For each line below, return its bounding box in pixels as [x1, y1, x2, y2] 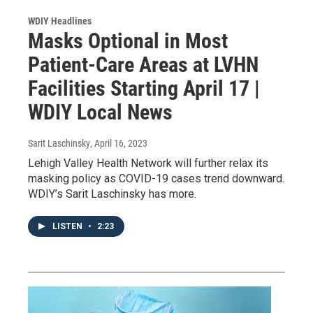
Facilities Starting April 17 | [28, 76, 260, 101]
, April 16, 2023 [90, 138, 147, 150]
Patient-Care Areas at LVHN [28, 52, 259, 78]
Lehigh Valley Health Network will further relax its [28, 156, 268, 170]
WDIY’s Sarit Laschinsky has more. [28, 187, 196, 201]
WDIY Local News [28, 100, 173, 125]
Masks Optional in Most [28, 29, 228, 54]
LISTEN [52, 221, 85, 232]
